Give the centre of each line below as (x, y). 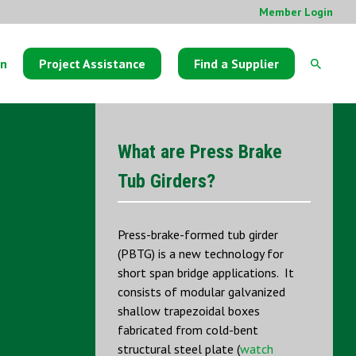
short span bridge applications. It (206, 273)
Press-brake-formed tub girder (198, 234)
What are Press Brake (200, 152)
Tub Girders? (166, 181)
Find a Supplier (236, 64)
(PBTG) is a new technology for (201, 253)
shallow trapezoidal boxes (189, 311)
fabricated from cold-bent (188, 330)
